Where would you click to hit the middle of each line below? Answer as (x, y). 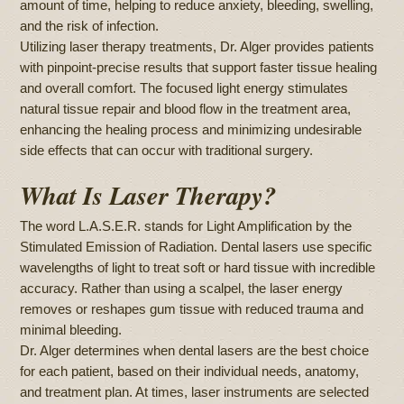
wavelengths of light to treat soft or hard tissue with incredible (198, 268)
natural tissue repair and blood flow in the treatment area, (186, 108)
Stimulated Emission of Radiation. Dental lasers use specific (197, 247)
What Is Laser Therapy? (148, 195)
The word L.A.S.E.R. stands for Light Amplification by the (186, 226)
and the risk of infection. (90, 25)
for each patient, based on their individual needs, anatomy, (190, 372)
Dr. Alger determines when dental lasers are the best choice (195, 351)
